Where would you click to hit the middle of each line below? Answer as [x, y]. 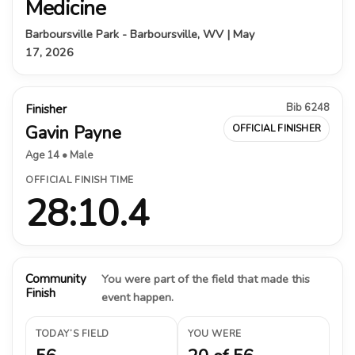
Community [56, 279]
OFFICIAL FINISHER [276, 128]
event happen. [137, 297]
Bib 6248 [308, 107]
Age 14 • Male [59, 155]
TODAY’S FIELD [73, 333]
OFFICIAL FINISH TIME [80, 179]
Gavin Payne [73, 133]
